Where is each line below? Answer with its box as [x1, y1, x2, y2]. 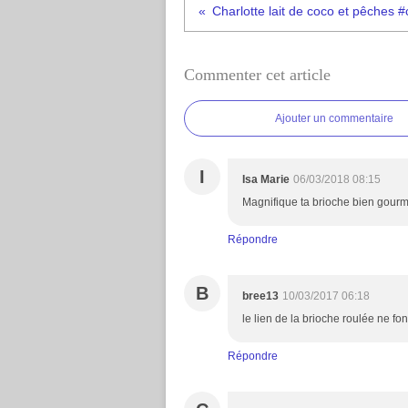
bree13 [242, 290, 279, 302]
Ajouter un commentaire [275, 112, 393, 125]
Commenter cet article [184, 66, 331, 84]
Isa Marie [242, 173, 290, 186]
